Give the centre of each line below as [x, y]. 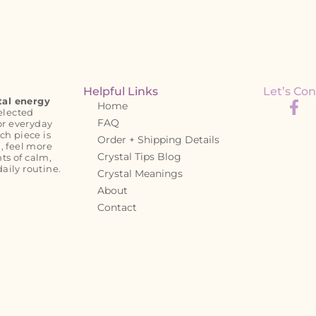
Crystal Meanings [140, 173]
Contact [117, 207]
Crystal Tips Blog [140, 156]
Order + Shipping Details [159, 139]
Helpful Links [121, 91]
